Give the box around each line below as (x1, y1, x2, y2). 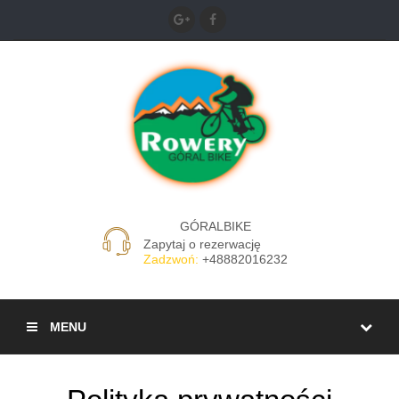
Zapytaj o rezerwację (143, 237, 261, 251)
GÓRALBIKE (180, 219, 251, 233)
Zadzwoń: (143, 252, 202, 266)
